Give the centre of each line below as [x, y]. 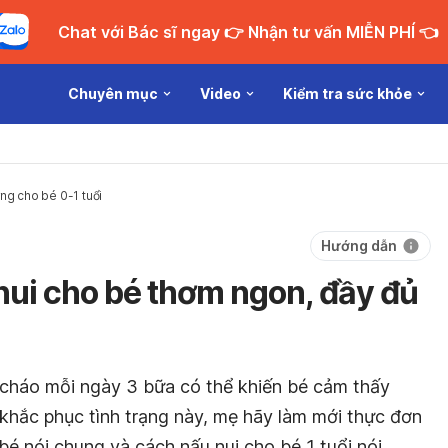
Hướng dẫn [359, 245]
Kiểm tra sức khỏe [347, 93]
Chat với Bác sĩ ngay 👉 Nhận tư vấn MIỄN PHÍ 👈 [331, 32]
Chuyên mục [113, 93]
